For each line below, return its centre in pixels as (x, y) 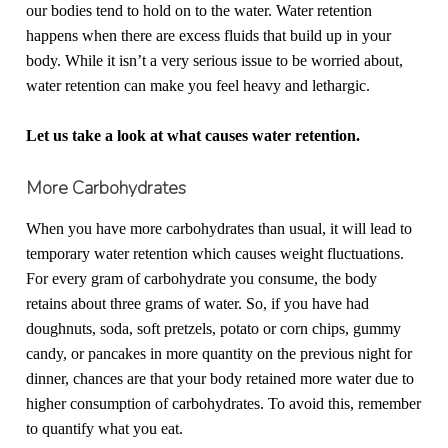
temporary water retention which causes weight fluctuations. (215, 254)
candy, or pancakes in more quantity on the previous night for (219, 354)
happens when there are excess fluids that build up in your (209, 35)
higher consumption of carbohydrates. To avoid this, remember (224, 404)
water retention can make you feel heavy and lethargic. (198, 85)
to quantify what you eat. (105, 429)
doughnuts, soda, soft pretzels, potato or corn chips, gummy (214, 329)
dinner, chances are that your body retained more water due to (220, 379)
